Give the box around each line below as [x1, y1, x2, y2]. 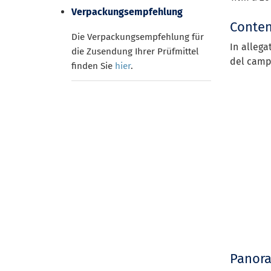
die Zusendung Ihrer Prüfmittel [71, 45, 198, 57]
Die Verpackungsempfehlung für [71, 31, 204, 42]
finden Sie [71, 60, 115, 71]
